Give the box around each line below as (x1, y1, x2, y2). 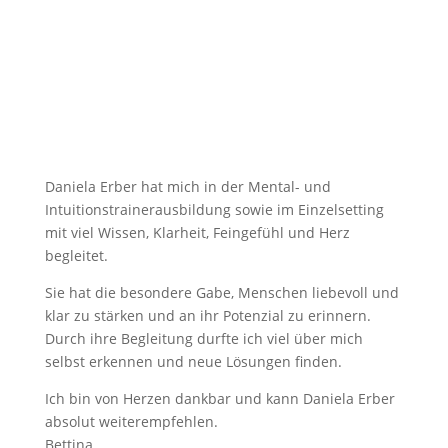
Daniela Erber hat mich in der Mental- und (44, 177, 331, 196)
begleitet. (44, 246, 108, 265)
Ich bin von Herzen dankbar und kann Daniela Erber (44, 389, 395, 408)
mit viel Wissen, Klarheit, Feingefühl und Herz (44, 223, 350, 242)
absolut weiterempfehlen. (44, 412, 218, 431)
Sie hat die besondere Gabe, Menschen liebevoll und (44, 283, 399, 302)
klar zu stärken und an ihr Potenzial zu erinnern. (44, 306, 371, 325)
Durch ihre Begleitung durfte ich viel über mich (44, 329, 363, 348)
